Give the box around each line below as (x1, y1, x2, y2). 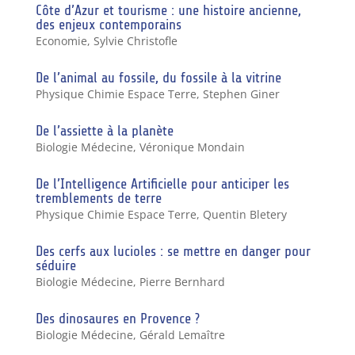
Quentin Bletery (202, 206, 287, 222)
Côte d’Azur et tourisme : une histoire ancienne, (35, 2, 301, 18)
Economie (35, 32, 87, 48)
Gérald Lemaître (139, 326, 225, 342)
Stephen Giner (202, 86, 280, 101)
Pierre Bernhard (139, 273, 225, 289)
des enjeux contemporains (35, 16, 181, 32)
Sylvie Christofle (93, 32, 177, 48)
